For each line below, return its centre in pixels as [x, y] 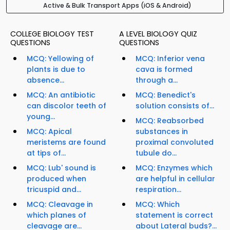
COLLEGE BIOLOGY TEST [52, 34]
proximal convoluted [175, 142]
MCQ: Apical [49, 132]
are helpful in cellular [175, 179]
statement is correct [174, 215]
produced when [56, 179]
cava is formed [164, 70]
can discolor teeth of [66, 106]
